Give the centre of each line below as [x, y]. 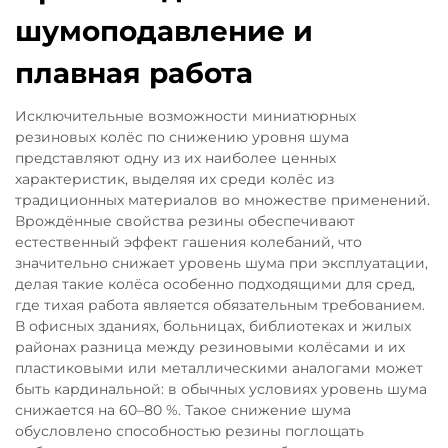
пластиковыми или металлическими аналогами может [219, 368]
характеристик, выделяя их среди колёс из [174, 179]
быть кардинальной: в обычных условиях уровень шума [221, 389]
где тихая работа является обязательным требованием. [220, 305]
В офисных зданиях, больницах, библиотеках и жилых [213, 326]
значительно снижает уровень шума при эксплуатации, [221, 263]
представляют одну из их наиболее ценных [175, 158]
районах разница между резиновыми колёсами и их [210, 347]
